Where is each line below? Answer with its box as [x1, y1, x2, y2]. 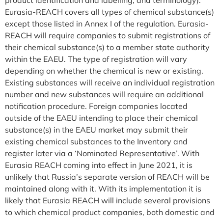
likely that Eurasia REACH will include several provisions [5, 195, 210, 205]
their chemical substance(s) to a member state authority [5, 42, 210, 52]
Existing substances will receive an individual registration [5, 77, 215, 87]
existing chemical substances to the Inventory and [5, 136, 188, 146]
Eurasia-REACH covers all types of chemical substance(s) [5, 6, 214, 17]
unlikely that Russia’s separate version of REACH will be [5, 171, 210, 182]
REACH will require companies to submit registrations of [5, 30, 210, 40]
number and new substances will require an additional [5, 89, 204, 99]
